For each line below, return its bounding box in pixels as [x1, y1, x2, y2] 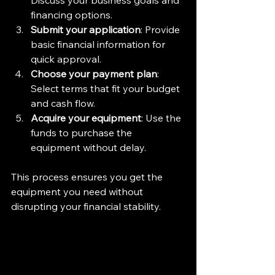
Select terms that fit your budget [31, 82, 182, 95]
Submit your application [31, 23, 141, 36]
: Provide [141, 23, 182, 36]
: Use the [141, 112, 184, 125]
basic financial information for [31, 38, 168, 51]
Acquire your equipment [31, 112, 141, 125]
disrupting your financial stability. [11, 200, 161, 213]
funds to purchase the [31, 126, 134, 139]
